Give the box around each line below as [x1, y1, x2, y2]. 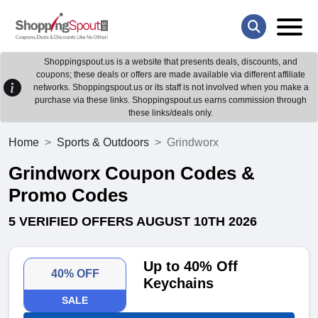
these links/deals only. [128, 108, 213, 119]
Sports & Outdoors [57, 136, 149, 149]
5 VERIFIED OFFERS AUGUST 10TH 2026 [9, 214, 257, 229]
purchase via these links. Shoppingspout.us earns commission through [35, 95, 307, 106]
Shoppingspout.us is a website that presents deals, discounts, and [44, 57, 297, 67]
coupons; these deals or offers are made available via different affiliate [36, 70, 305, 80]
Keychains [143, 275, 214, 292]
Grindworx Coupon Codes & [9, 163, 255, 185]
